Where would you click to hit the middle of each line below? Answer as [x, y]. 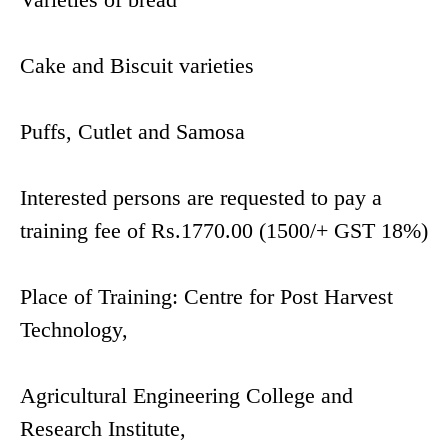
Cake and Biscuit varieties [137, 66]
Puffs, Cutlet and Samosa [132, 132]
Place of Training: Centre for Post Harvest [206, 297]
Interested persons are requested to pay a [201, 198]
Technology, [74, 330]
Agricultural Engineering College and [186, 396]
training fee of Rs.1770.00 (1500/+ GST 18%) [224, 231]
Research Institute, [103, 429]
